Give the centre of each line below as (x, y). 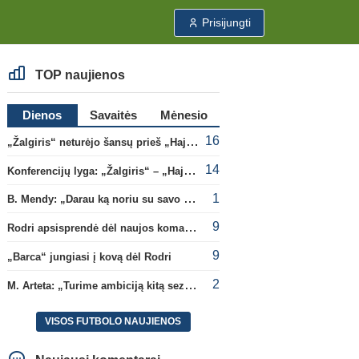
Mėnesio (184, 115)
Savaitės (113, 115)
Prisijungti (226, 22)
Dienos (42, 115)
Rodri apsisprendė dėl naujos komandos (190, 228)
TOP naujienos (78, 75)
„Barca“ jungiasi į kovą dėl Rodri (89, 256)
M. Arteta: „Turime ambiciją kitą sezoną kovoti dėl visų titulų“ (190, 284)
